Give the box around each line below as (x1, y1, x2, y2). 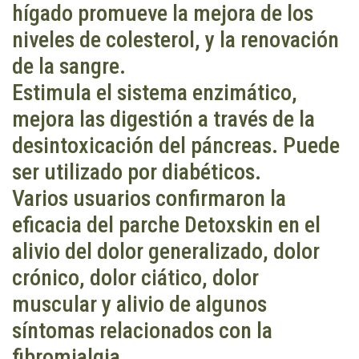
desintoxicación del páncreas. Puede (12, 131, 340, 159)
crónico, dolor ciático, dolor (12, 264, 259, 291)
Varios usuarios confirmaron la (12, 184, 286, 212)
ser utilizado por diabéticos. (12, 158, 261, 185)
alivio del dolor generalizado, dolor (12, 237, 320, 264)
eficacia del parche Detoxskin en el (12, 211, 321, 238)
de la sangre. (12, 52, 126, 79)
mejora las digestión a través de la (12, 105, 315, 132)
